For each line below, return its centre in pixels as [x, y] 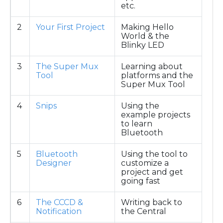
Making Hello [147, 27]
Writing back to [152, 202]
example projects [156, 114]
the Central [144, 211]
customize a [145, 163]
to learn [137, 123]
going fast [141, 181]
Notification [59, 211]
